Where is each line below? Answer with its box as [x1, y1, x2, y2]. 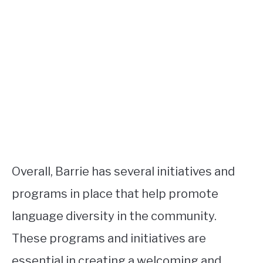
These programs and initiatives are [12, 231, 206, 246]
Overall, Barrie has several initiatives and [12, 164, 235, 179]
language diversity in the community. [12, 209, 217, 224]
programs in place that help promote [12, 187, 218, 201]
